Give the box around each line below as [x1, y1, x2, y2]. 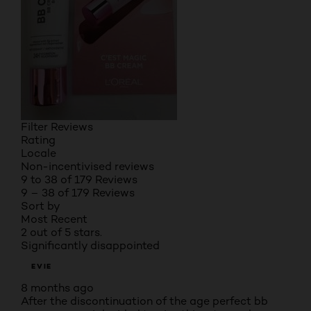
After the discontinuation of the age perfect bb [21, 294, 268, 308]
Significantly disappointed [21, 239, 160, 252]
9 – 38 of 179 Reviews [21, 186, 135, 199]
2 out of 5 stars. [21, 226, 102, 239]
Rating [21, 133, 56, 146]
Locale [21, 146, 56, 160]
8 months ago [21, 281, 94, 294]
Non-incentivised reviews [21, 160, 154, 173]
